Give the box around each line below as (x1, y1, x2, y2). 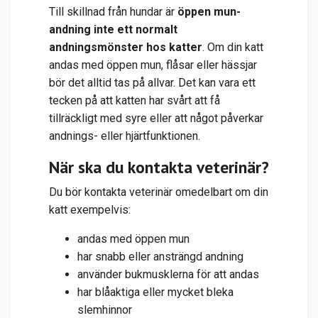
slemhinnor (77, 302, 132, 317)
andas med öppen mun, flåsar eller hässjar (49, 57, 257, 72)
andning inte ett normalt (49, 22, 177, 36)
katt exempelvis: (49, 202, 131, 216)
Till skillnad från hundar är (49, 4, 177, 18)
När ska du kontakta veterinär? (49, 155, 269, 177)
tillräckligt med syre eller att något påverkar (49, 111, 263, 125)
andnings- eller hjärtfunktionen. (49, 128, 200, 143)
